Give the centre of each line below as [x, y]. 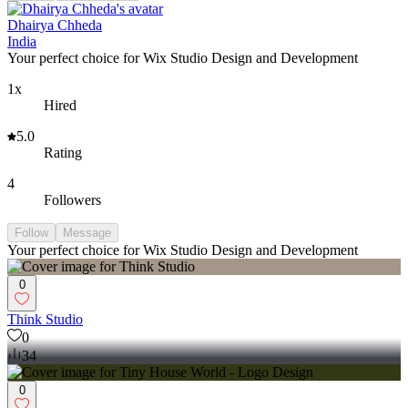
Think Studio [45, 320]
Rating [63, 153]
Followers [72, 200]
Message [87, 233]
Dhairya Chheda [55, 25]
